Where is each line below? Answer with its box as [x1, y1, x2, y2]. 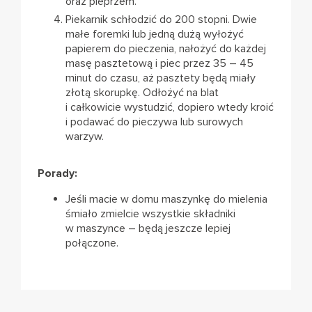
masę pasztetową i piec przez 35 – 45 [65, 56, 253, 71]
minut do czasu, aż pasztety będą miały [65, 71, 256, 86]
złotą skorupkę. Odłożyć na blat [65, 86, 219, 100]
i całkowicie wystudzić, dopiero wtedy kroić [65, 100, 274, 115]
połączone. [65, 236, 118, 251]
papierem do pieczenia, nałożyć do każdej [65, 42, 266, 56]
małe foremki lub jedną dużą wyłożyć [65, 27, 244, 42]
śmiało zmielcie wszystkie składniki [65, 207, 235, 221]
